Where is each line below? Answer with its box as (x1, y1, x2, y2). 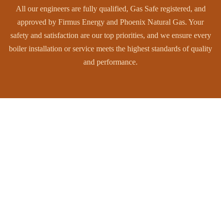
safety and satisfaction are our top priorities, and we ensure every (10, 31, 211, 39)
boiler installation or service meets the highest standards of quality (9, 44, 212, 53)
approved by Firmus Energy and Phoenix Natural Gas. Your (17, 18, 204, 26)
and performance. (83, 58, 138, 66)
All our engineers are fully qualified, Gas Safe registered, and (15, 4, 206, 13)
